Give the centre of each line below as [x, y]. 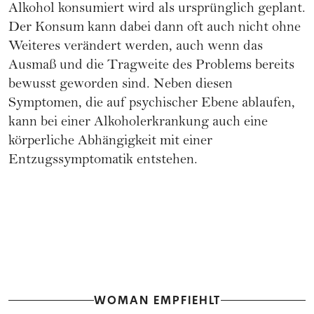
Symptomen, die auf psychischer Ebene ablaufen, [152, 104]
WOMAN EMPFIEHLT [157, 300]
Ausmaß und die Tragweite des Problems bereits [151, 67]
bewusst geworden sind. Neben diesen [121, 86]
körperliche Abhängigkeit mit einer [110, 142]
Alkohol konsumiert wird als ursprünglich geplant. [157, 10]
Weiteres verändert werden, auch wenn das [136, 48]
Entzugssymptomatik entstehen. [103, 161]
